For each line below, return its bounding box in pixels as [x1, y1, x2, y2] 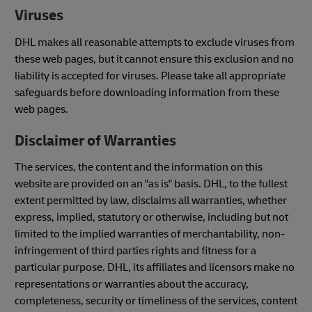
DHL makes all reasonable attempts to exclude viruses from [15, 35, 295, 49]
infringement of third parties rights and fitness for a [15, 244, 256, 258]
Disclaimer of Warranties [15, 131, 176, 150]
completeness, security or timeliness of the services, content [15, 294, 297, 309]
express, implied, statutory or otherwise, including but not [15, 210, 288, 225]
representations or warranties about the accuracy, [15, 277, 249, 292]
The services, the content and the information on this [15, 160, 263, 175]
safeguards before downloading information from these [15, 85, 279, 100]
